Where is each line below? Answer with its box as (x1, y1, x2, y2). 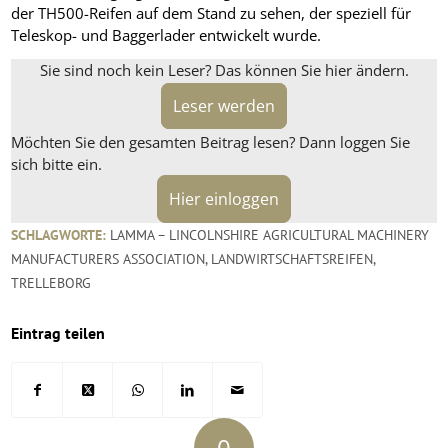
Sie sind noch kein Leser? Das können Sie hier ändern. (39, 60, 409, 81)
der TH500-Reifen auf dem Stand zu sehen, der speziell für (11, 3, 412, 24)
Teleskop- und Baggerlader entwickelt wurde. (11, 25, 322, 46)
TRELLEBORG (11, 274, 92, 293)
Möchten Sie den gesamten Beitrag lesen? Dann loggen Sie (11, 131, 411, 152)
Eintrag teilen (11, 323, 106, 344)
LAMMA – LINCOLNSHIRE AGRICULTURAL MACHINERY (110, 226, 430, 245)
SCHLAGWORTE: (11, 226, 107, 245)
